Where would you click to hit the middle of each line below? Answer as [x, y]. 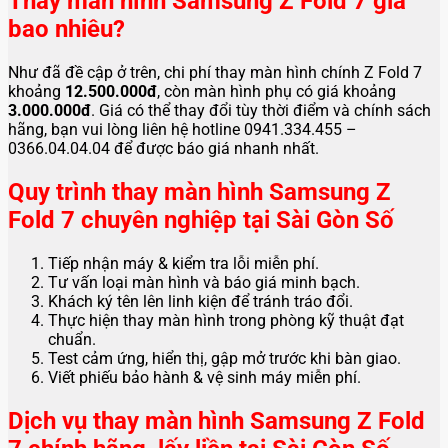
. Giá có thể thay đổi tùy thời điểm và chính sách [261, 110]
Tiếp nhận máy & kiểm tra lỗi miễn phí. [183, 263]
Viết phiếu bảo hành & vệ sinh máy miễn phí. [204, 377]
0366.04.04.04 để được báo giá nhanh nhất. [163, 148]
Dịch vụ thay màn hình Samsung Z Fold [216, 420]
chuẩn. [72, 339]
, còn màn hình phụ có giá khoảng [276, 91]
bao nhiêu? [66, 28]
